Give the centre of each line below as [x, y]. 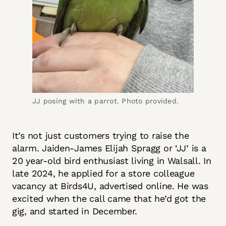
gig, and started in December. [76, 211]
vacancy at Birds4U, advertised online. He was [110, 186]
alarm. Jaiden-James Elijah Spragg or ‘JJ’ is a [109, 148]
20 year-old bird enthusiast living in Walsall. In [112, 160]
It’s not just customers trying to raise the [101, 135]
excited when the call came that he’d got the [109, 198]
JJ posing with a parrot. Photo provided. [105, 101]
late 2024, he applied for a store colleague [103, 173]
